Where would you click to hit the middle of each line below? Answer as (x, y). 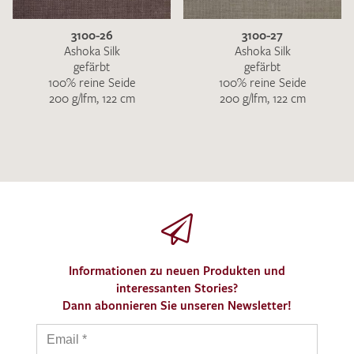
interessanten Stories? (177, 288)
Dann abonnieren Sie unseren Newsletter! (177, 305)
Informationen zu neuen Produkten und (177, 270)
